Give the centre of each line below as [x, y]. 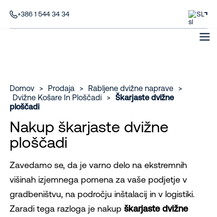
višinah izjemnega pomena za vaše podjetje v [98, 179]
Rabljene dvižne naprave [131, 88]
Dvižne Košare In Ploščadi [57, 97]
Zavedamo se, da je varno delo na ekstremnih [98, 165]
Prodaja [61, 88]
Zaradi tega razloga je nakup [67, 209]
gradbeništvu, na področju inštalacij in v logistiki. [102, 194]
